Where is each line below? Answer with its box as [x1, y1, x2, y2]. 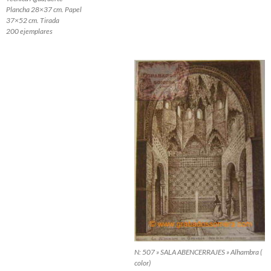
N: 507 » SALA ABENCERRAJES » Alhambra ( [134, 247, 262, 257]
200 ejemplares [6, 27, 53, 36]
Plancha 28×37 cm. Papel [6, 5, 82, 15]
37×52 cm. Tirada [6, 16, 59, 25]
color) [134, 258, 151, 268]
